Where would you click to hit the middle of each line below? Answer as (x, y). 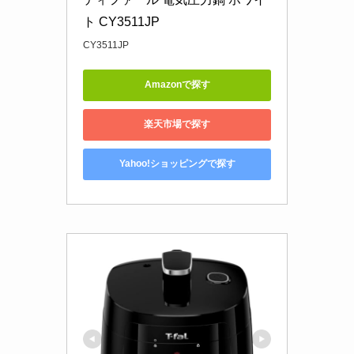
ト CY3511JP (121, 21)
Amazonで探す (177, 85)
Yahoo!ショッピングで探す (177, 164)
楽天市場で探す (177, 124)
